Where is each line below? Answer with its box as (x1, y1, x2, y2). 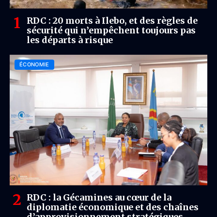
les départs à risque (27, 34, 113, 46)
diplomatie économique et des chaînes (27, 201, 199, 213)
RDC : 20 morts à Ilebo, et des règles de (27, 15, 198, 26)
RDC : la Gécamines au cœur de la (27, 191, 171, 203)
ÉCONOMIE (19, 61, 49, 68)
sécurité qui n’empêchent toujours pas (27, 24, 196, 36)
